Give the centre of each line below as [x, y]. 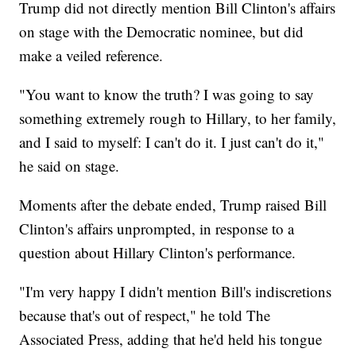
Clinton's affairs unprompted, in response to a [157, 229]
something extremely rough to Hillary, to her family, [178, 118]
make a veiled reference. [91, 56]
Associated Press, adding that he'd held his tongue [171, 339]
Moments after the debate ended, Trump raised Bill [173, 205]
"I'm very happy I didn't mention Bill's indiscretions [176, 292]
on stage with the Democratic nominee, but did [162, 32]
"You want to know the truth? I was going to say [167, 95]
